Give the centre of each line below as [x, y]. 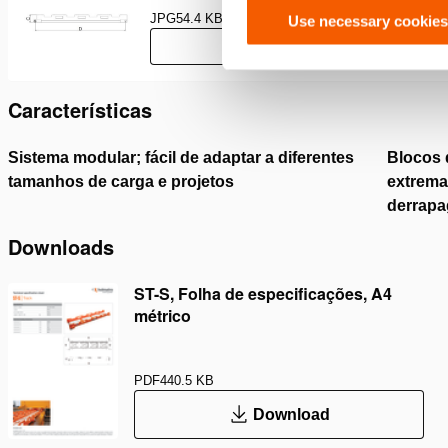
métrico [162, 315]
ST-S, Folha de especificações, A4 [263, 293]
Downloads [61, 246]
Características [80, 110]
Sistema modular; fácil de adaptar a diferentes [181, 158]
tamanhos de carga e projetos [121, 182]
